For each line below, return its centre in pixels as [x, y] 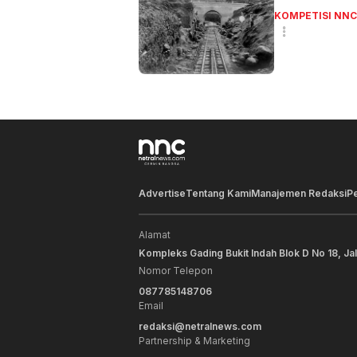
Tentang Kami [218, 194]
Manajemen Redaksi [299, 194]
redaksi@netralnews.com [200, 327]
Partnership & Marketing [194, 341]
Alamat [155, 235]
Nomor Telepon [176, 271]
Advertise [162, 194]
